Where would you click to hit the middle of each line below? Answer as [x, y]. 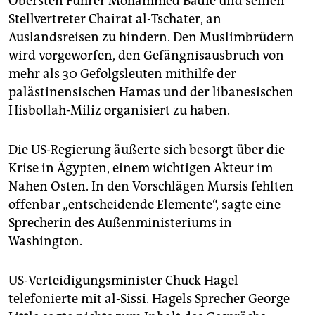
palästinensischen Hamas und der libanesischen [151, 92]
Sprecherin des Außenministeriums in [120, 223]
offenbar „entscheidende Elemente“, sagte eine [144, 205]
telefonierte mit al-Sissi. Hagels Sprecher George [149, 299]
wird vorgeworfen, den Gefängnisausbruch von [146, 56]
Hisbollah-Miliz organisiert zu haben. [119, 111]
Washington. [45, 242]
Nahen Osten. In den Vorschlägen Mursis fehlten [151, 187]
